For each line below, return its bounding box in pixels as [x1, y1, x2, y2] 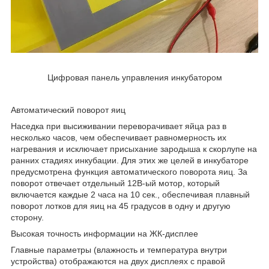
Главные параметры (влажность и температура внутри [11, 244, 227, 255]
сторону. [11, 212, 44, 222]
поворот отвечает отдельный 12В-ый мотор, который [11, 178, 220, 188]
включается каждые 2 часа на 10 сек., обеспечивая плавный [11, 189, 250, 199]
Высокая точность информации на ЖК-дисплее [11, 228, 198, 238]
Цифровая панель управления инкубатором [47, 72, 222, 82]
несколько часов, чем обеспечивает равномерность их [11, 132, 226, 142]
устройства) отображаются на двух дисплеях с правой [11, 256, 225, 266]
